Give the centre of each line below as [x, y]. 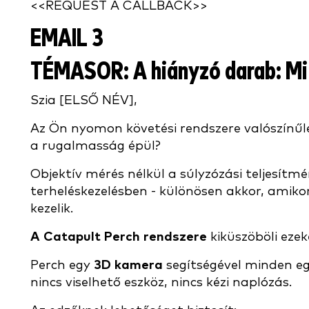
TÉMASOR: [80, 72]
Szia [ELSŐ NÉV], [84, 100]
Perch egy [62, 265]
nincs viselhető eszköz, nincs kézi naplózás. [161, 282]
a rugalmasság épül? [96, 146]
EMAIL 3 [67, 39]
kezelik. [52, 209]
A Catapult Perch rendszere [119, 237]
